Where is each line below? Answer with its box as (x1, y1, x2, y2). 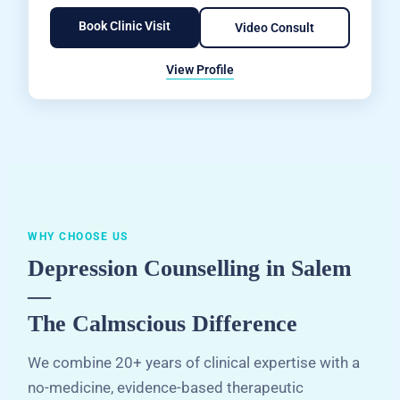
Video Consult (234, 20, 314, 36)
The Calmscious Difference (28, 311, 298, 337)
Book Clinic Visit (78, 19, 171, 34)
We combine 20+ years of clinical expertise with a (28, 354, 361, 371)
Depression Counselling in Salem (28, 255, 353, 281)
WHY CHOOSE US (28, 230, 129, 243)
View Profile (166, 62, 234, 77)
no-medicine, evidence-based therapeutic (28, 379, 304, 396)
